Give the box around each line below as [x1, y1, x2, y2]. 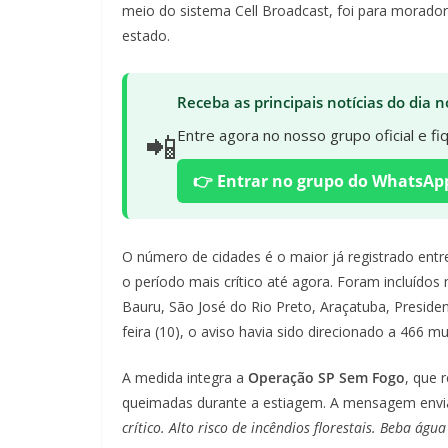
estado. [122, 26, 170, 45]
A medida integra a [122, 368, 248, 387]
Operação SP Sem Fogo [248, 368, 405, 387]
